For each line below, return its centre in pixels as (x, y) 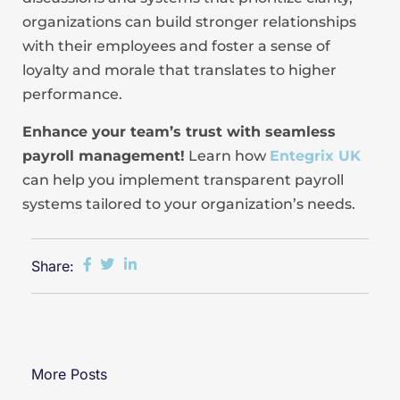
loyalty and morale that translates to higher (179, 70)
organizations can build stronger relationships (189, 22)
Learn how (227, 156)
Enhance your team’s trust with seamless (179, 132)
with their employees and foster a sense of (176, 46)
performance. (72, 94)
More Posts (69, 374)
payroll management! (104, 156)
